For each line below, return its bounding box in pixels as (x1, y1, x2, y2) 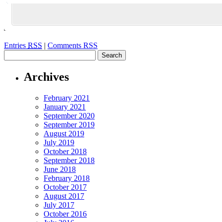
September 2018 (44, 156, 95, 165)
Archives (24, 70, 69, 84)
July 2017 (44, 201, 74, 210)
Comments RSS (48, 41, 98, 50)
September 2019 (44, 120, 95, 129)
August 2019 (44, 129, 84, 138)
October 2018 (44, 147, 87, 156)
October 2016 (44, 210, 87, 219)
